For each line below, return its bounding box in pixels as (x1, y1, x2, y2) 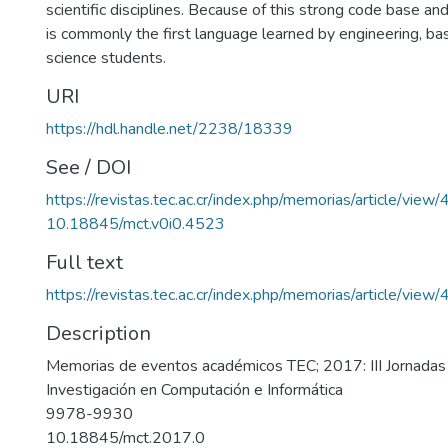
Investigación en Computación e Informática (46, 379, 343, 401)
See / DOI (46, 154, 131, 181)
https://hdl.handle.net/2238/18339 (46, 118, 293, 140)
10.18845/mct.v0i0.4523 (46, 213, 225, 235)
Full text (46, 249, 123, 276)
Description (46, 320, 151, 347)
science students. (46, 47, 166, 69)
